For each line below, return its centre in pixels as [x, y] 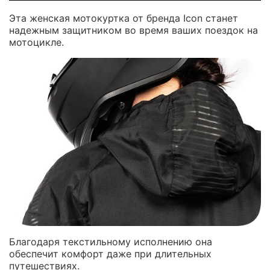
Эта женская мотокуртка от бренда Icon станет [124, 18]
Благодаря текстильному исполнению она [111, 241]
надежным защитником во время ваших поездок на [133, 30]
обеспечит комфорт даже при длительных [110, 253]
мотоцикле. [36, 42]
